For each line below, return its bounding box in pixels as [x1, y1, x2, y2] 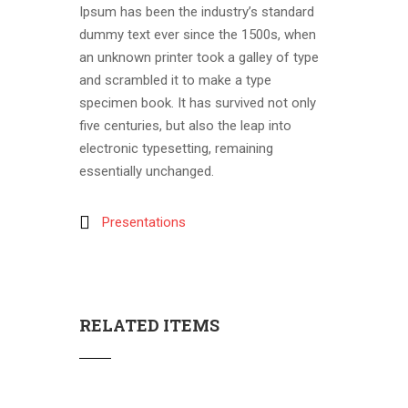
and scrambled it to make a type [79, 72, 271, 88]
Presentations [102, 213, 186, 230]
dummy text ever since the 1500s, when [79, 26, 316, 43]
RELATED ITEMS [79, 313, 219, 336]
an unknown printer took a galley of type [79, 49, 319, 66]
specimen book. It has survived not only [79, 95, 316, 111]
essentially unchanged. [79, 163, 214, 179]
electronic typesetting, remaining [79, 140, 273, 157]
